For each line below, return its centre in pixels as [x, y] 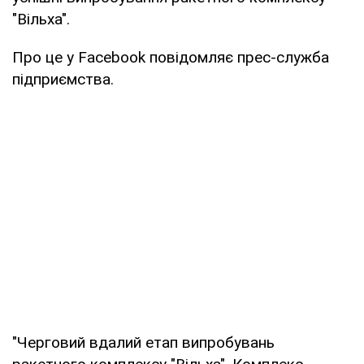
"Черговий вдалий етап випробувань [143, 342]
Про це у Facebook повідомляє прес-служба [171, 57]
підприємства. [63, 79]
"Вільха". [41, 19]
